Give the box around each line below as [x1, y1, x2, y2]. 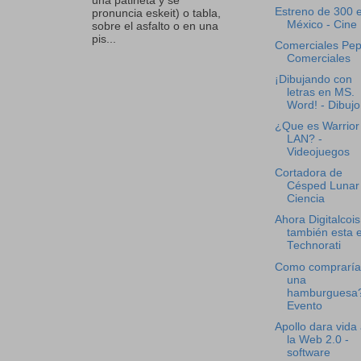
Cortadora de [274, 167, 342, 180]
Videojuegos [286, 146, 350, 159]
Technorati [286, 239, 341, 252]
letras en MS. [286, 86, 355, 98]
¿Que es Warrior [274, 120, 359, 133]
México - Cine [286, 18, 357, 31]
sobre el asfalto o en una [92, 19, 218, 32]
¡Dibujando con [274, 73, 352, 85]
